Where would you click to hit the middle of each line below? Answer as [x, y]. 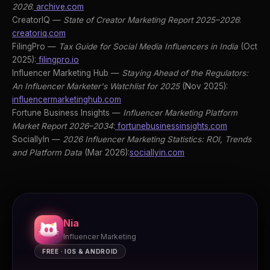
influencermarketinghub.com [67, 100]
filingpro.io [58, 60]
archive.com [59, 7]
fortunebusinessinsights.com [171, 126]
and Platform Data [47, 153]
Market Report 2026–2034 [63, 126]
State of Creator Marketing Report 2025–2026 [151, 20]
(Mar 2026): [106, 153]
